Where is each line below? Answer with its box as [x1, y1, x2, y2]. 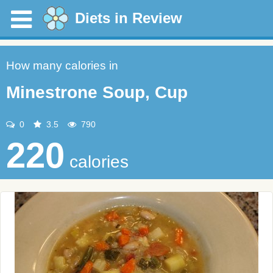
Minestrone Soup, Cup [6, 83, 188, 102]
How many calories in [6, 59, 118, 72]
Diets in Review [75, 10, 182, 26]
